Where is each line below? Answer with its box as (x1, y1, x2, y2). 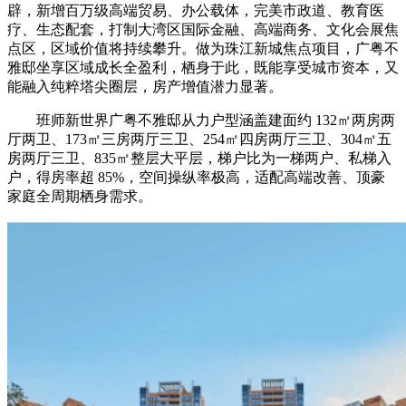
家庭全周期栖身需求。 (7, 188, 152, 205)
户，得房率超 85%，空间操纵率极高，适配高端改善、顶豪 (7, 169, 385, 186)
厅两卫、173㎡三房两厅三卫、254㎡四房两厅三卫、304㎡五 (7, 131, 391, 148)
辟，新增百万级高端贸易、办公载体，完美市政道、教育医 (7, 3, 384, 19)
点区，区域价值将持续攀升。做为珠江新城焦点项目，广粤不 (7, 41, 399, 57)
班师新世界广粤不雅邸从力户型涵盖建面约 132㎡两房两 (7, 112, 395, 129)
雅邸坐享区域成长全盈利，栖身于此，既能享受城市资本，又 (7, 60, 399, 76)
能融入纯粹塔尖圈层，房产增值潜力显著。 (7, 79, 283, 95)
